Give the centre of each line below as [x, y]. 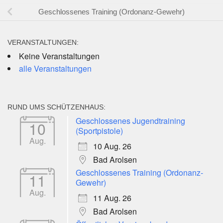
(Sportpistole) [99, 131]
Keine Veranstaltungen [59, 56]
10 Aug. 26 [112, 146]
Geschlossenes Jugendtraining [130, 121]
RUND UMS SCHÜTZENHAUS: [56, 107]
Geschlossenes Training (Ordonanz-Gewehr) [111, 12]
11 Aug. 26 [112, 198]
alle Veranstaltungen [55, 69]
